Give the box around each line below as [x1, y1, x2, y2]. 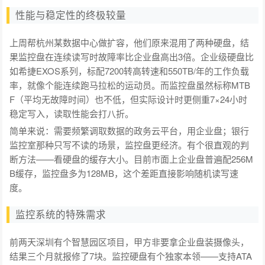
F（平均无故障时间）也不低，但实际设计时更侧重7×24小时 [9, 92, 248, 105]
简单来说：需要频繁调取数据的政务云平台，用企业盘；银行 [9, 124, 250, 137]
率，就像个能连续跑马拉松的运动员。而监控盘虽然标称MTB [9, 78, 251, 91]
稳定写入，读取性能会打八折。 [9, 106, 134, 119]
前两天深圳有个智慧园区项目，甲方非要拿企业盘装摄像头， [9, 235, 250, 248]
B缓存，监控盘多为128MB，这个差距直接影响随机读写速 [9, 166, 239, 179]
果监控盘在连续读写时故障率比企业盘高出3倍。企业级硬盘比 [9, 50, 254, 63]
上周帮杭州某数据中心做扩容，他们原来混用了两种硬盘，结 [9, 35, 250, 49]
